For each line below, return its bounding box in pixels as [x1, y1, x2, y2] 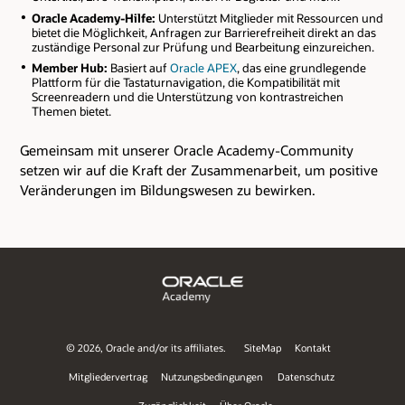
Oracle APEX [169, 61, 237, 76]
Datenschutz [278, 369, 335, 383]
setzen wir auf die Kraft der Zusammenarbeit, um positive [20, 161, 378, 180]
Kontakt [295, 340, 332, 354]
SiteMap [243, 340, 281, 354]
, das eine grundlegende [236, 61, 366, 76]
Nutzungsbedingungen [161, 369, 264, 383]
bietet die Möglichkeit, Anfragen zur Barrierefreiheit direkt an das [31, 24, 376, 40]
